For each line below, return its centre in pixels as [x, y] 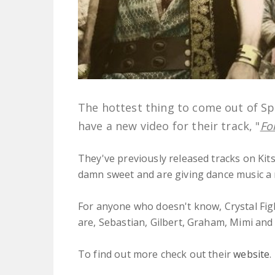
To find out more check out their [156, 254]
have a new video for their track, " [169, 126]
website [252, 254]
